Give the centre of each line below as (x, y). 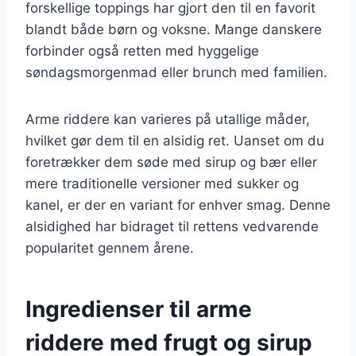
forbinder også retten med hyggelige (142, 50)
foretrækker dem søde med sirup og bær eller (171, 162)
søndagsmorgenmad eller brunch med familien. (176, 72)
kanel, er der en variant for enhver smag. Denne (178, 205)
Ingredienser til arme (139, 309)
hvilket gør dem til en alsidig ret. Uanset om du (175, 140)
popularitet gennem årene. (110, 248)
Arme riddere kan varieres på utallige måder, (168, 119)
